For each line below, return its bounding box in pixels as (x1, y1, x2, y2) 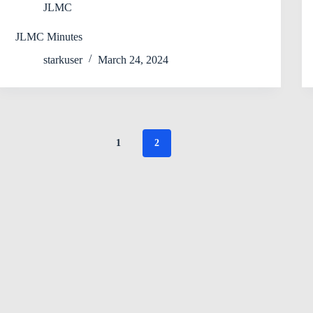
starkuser (43, 53, 82, 66)
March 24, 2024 (98, 53, 168, 66)
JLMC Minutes (15, 31, 82, 43)
